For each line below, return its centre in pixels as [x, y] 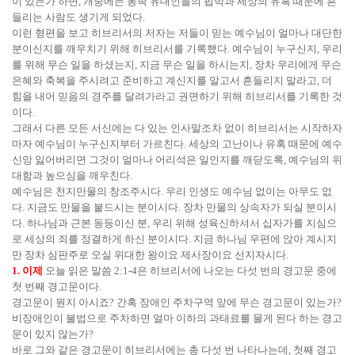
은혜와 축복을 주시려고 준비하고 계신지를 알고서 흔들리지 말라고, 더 [172, 80]
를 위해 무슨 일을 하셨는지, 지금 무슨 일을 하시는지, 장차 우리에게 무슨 [177, 65]
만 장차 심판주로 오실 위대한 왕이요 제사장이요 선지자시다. [150, 255]
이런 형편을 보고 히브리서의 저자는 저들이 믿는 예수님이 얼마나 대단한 [177, 33]
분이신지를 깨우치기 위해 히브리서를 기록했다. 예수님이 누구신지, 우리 [177, 49]
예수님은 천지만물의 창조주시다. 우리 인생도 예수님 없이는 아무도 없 [172, 191]
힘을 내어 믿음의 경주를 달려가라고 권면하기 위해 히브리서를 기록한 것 [177, 96]
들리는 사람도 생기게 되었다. [78, 17]
